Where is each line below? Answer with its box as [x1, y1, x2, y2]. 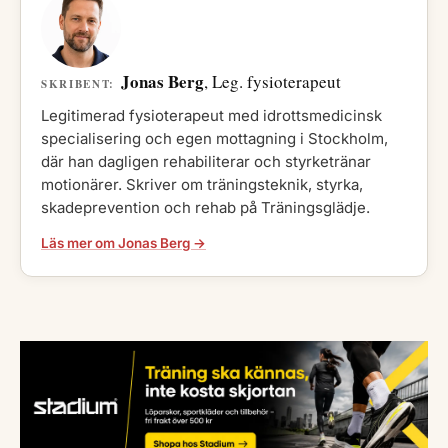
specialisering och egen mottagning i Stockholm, [41, 129, 388, 149]
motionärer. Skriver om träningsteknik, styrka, [41, 175, 363, 195]
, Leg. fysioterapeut [203, 70, 341, 94]
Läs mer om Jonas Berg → [41, 235, 206, 252]
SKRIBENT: [41, 76, 115, 93]
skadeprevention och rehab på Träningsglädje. [41, 198, 370, 218]
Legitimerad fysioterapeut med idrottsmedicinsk [41, 106, 382, 126]
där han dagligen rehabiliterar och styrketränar [41, 152, 371, 172]
